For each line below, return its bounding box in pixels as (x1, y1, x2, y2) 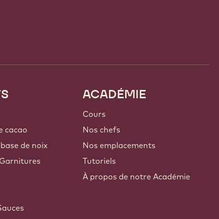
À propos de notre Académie (83, 171, 191, 181)
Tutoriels (83, 155, 116, 166)
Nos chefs (83, 124, 121, 134)
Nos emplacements (83, 140, 156, 150)
